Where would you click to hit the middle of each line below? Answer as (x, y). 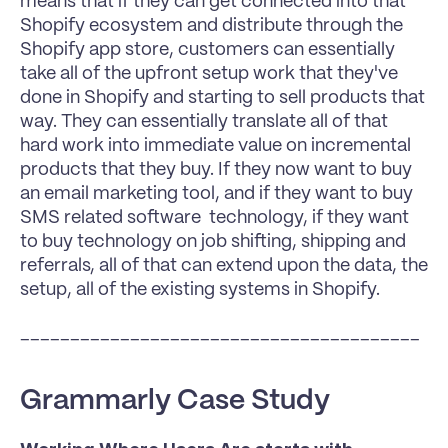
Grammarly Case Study (175, 401)
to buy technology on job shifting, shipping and (213, 241)
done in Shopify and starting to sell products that (222, 97)
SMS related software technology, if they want (214, 217)
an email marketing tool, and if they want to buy (216, 193)
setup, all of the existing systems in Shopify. (200, 289)
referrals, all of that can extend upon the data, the (224, 265)
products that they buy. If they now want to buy (216, 169)
